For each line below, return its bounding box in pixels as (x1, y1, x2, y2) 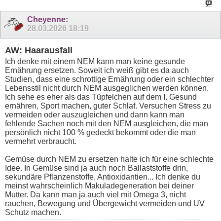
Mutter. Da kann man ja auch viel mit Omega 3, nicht (5, 190, 186, 199)
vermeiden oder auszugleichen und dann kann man (5, 110, 184, 119)
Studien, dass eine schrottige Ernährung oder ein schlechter (5, 75, 214, 84)
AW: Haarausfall (5, 45, 73, 55)
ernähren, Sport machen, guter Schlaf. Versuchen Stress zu (5, 102, 211, 110)
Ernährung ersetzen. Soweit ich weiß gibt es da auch (5, 66, 189, 75)
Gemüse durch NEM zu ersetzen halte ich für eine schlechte (5, 155, 214, 164)
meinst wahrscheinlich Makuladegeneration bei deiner (5, 182, 194, 190)
